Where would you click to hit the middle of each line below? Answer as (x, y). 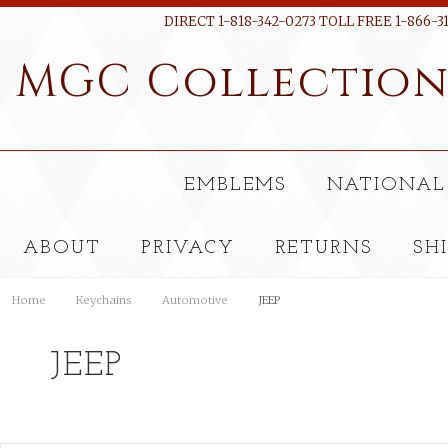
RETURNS (324, 248)
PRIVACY (187, 248)
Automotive (195, 300)
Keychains (104, 300)
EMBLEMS (235, 185)
